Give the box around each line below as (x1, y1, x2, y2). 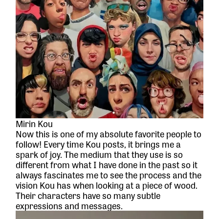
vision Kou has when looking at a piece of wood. (16, 178, 197, 191)
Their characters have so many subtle (16, 188, 160, 201)
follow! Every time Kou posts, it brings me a (16, 137, 181, 150)
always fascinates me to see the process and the (16, 168, 201, 181)
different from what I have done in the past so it (16, 157, 197, 171)
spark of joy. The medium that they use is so (16, 147, 183, 160)
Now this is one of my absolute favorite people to (16, 127, 201, 140)
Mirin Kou (16, 116, 53, 130)
